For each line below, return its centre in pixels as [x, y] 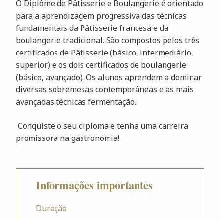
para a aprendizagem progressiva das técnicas [101, 16]
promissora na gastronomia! [67, 138]
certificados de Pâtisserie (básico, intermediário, [104, 53]
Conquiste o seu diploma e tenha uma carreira [102, 126]
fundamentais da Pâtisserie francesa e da [92, 28]
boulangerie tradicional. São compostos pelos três [107, 40]
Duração [51, 208]
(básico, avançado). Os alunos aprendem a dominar [110, 77]
